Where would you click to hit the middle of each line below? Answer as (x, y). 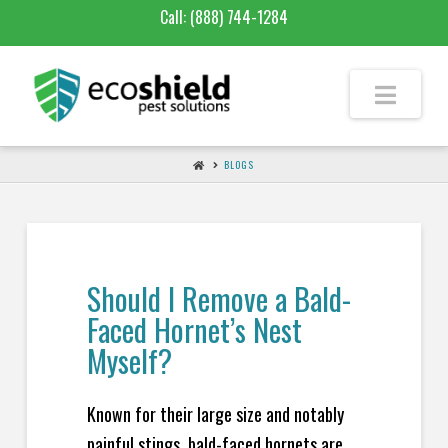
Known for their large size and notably (215, 413)
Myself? (129, 360)
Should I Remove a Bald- (218, 298)
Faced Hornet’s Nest (194, 329)
